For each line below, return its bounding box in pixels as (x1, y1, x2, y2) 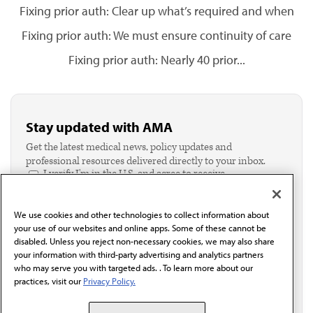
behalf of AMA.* (43, 195, 112, 208)
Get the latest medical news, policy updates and (26, 140, 232, 154)
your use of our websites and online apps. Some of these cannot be (14, 222, 266, 234)
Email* (26, 213, 54, 226)
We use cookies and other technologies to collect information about (14, 209, 269, 221)
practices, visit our (14, 275, 83, 287)
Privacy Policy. (83, 275, 136, 287)
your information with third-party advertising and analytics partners (14, 249, 263, 261)
